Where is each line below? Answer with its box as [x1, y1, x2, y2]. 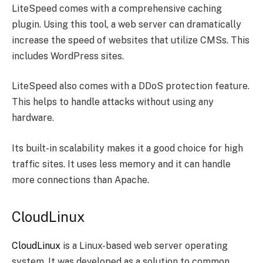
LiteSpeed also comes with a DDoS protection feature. [12, 80, 249, 92]
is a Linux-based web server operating [60, 240, 228, 252]
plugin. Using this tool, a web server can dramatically [12, 18, 241, 30]
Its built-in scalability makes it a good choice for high [12, 142, 243, 154]
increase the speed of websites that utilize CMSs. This [12, 34, 249, 46]
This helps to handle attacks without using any [12, 96, 214, 108]
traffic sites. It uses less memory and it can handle [12, 158, 231, 170]
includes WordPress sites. [12, 50, 124, 62]
